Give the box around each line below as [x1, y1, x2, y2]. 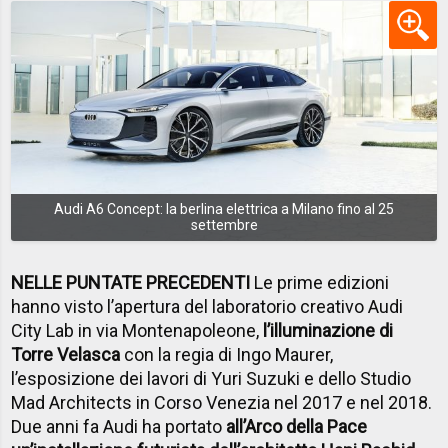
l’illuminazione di [263, 319, 394, 341]
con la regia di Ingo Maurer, [120, 343, 334, 365]
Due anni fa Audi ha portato [11, 415, 227, 437]
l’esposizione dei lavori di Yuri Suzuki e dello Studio [11, 367, 412, 389]
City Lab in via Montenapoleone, [11, 319, 264, 341]
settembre [190, 217, 258, 234]
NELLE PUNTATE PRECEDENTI [11, 271, 251, 293]
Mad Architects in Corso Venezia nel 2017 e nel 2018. [11, 391, 433, 413]
